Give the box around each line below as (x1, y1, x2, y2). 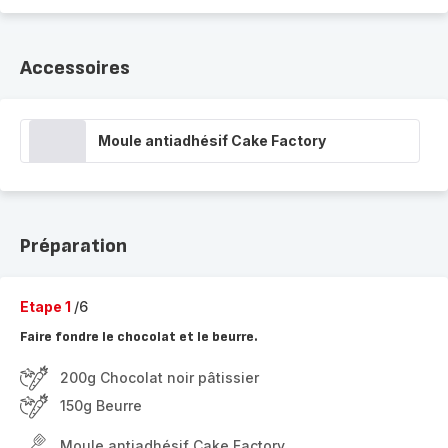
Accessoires (20, 56, 130, 80)
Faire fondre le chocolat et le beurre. (20, 328, 258, 345)
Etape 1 (20, 298, 74, 315)
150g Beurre (60, 397, 142, 414)
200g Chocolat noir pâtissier (60, 369, 259, 386)
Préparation (20, 234, 127, 258)
